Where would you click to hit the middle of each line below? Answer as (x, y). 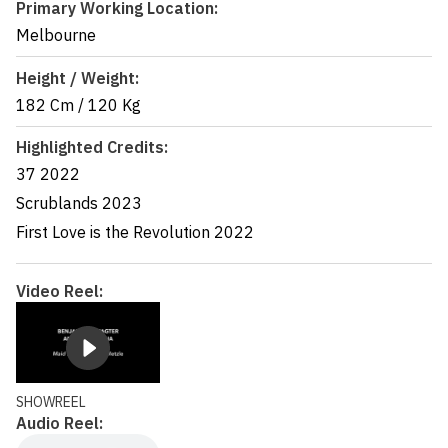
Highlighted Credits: (92, 146)
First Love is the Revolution (113, 231)
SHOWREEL (51, 402)
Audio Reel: (59, 423)
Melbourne (56, 35)
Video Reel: (59, 291)
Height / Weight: (77, 77)
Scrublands (57, 202)
